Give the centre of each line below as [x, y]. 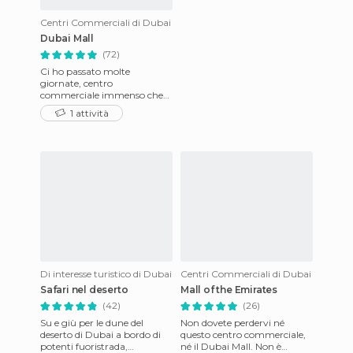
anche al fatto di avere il [93, 119]
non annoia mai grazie [92, 107]
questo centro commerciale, [243, 334]
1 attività [88, 113]
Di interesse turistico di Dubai [106, 274]
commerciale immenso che [102, 95]
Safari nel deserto [84, 290]
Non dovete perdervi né [232, 323]
